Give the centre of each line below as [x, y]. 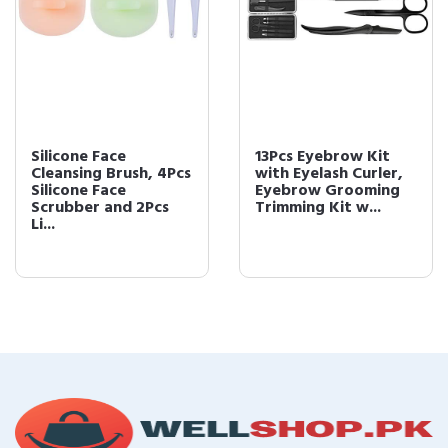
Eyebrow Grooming [327, 191]
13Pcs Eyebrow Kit [322, 157]
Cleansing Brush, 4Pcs [111, 174]
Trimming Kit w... [318, 208]
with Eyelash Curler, [329, 174]
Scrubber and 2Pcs [100, 208]
